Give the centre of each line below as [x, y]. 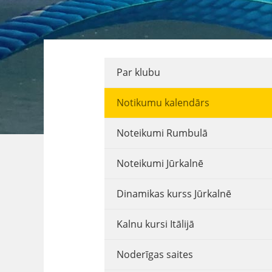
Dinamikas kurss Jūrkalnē [174, 194]
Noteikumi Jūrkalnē [160, 163]
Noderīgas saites [155, 254]
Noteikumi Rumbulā [162, 133]
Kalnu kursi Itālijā [155, 224]
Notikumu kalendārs [163, 103]
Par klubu [138, 72]
